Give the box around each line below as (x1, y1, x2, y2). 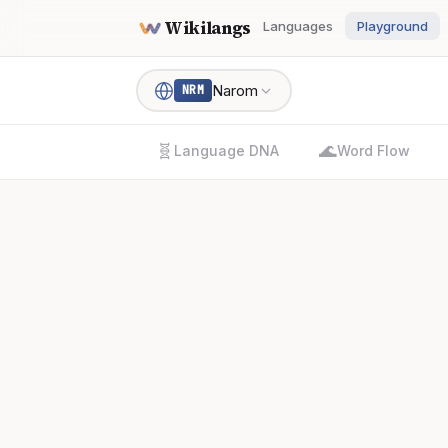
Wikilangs (164, 15, 251, 40)
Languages (262, 18, 333, 34)
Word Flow (337, 142, 410, 159)
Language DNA (174, 142, 279, 159)
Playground (356, 18, 428, 34)
